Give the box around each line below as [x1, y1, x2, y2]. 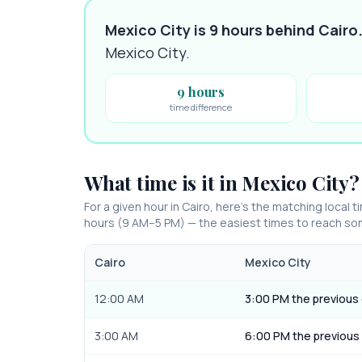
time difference [170, 101, 233, 113]
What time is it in [84, 170, 242, 196]
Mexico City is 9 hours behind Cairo [105, 20, 358, 40]
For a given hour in [84, 199, 182, 214]
